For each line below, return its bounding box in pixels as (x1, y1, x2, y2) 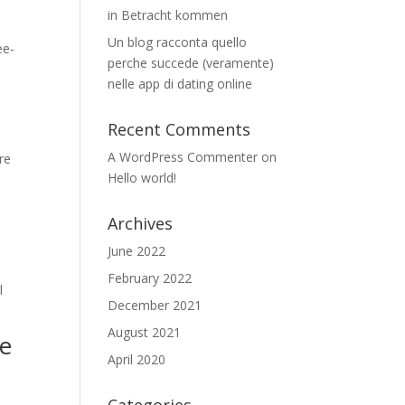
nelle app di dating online (108, 75, 253, 92)
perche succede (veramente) (108, 54, 275, 71)
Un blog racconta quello (108, 33, 248, 51)
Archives (108, 212, 174, 234)
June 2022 (108, 242, 166, 259)
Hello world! (108, 169, 177, 186)
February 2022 (108, 269, 193, 287)
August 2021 (108, 324, 182, 341)
